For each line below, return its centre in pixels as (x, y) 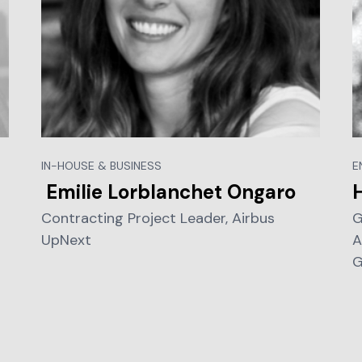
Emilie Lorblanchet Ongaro (171, 192)
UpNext (67, 240)
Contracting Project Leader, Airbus (158, 218)
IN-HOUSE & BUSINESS (102, 165)
